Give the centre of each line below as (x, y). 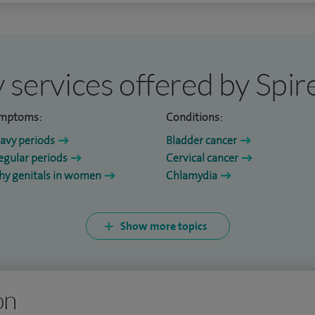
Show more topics (163, 226)
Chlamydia (192, 176)
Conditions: (194, 117)
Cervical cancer (202, 158)
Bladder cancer (201, 141)
